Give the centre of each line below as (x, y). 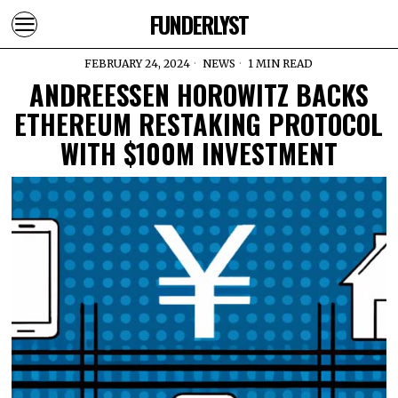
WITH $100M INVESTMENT (199, 153)
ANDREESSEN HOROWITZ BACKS (199, 95)
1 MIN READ (279, 64)
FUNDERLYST (199, 24)
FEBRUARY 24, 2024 (138, 64)
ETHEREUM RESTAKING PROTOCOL (199, 124)
